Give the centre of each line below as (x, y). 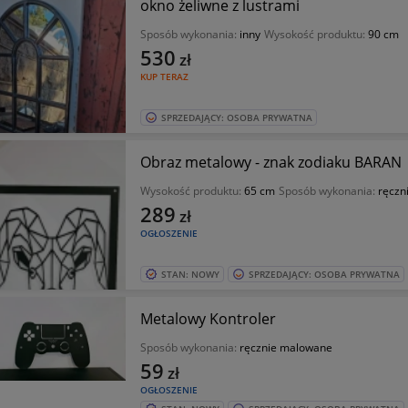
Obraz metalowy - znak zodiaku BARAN (270, 162)
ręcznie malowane (286, 347)
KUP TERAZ (164, 76)
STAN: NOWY (190, 274)
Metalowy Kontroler (208, 319)
